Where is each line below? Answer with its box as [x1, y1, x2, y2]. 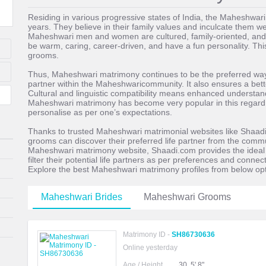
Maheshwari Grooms [144, 192, 231, 202]
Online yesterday [123, 243, 178, 252]
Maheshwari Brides [41, 192, 122, 202]
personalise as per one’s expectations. [28, 107, 172, 117]
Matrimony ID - [123, 230, 172, 239]
